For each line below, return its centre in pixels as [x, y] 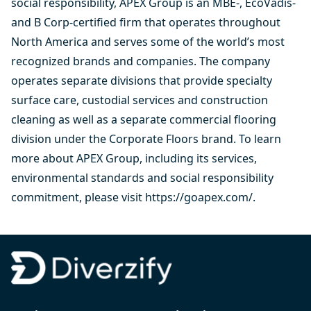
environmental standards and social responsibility [142, 177]
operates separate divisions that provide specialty [142, 80]
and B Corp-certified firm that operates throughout [146, 22]
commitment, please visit [78, 197]
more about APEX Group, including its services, [134, 158]
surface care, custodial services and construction [140, 100]
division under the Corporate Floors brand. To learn [146, 138]
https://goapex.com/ [199, 197]
